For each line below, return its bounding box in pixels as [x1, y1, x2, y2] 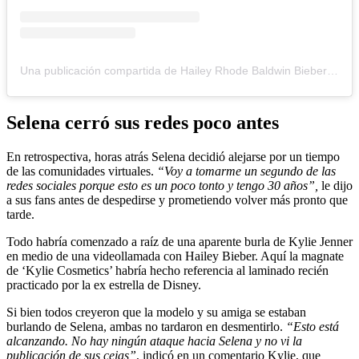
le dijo [321, 179, 353, 193]
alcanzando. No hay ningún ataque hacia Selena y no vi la [6, 334, 302, 349]
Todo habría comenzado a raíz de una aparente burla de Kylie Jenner [6, 235, 353, 249]
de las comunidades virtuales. [6, 164, 154, 179]
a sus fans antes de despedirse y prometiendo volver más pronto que [6, 193, 348, 208]
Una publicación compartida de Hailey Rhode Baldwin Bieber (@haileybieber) [327, 64, 338, 78]
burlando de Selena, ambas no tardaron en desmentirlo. [6, 320, 283, 334]
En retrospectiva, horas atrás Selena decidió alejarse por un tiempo [6, 150, 340, 164]
